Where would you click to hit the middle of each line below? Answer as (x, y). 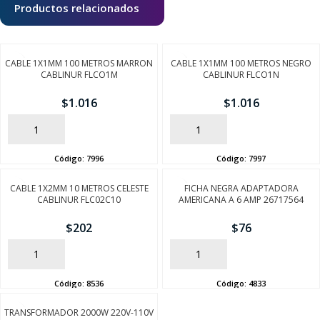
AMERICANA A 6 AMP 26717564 (241, 199)
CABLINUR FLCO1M (79, 75)
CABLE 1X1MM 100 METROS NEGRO (241, 63)
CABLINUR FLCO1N (241, 75)
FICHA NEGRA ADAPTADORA (241, 188)
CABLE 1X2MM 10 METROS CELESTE (79, 188)
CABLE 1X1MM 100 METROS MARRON (79, 63)
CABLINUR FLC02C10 (79, 199)
